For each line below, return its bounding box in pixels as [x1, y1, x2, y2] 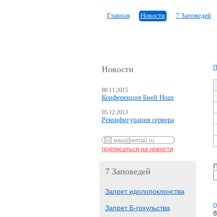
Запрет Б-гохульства [105, 204, 170, 212]
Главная [107, 12, 130, 19]
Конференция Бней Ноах [101, 94, 174, 101]
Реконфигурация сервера [101, 116, 174, 124]
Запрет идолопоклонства [105, 187, 185, 195]
